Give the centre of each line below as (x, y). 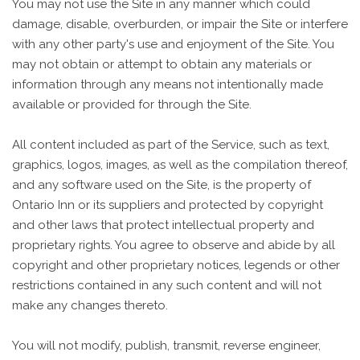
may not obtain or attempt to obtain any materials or (162, 64)
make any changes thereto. (90, 305)
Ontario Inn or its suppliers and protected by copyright (168, 205)
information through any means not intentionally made (168, 84)
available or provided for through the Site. (132, 104)
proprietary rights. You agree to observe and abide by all (174, 245)
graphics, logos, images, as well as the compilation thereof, (180, 164)
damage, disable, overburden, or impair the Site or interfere (180, 24)
